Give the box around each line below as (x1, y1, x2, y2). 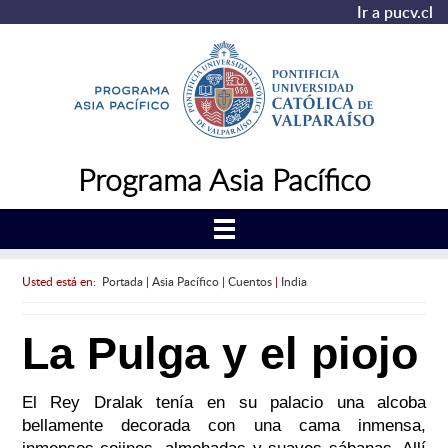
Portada (101, 272, 143, 289)
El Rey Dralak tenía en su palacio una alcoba (21, 393, 427, 413)
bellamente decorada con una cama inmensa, (21, 416, 427, 436)
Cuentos (227, 272, 272, 289)
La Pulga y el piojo (21, 328, 418, 380)
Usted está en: (21, 272, 102, 289)
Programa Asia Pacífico (77, 159, 371, 199)
